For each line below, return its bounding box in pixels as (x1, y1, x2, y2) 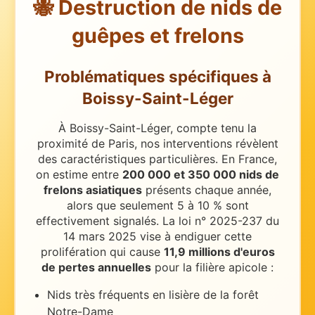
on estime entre (36, 167, 119, 182)
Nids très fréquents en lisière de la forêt (47, 288, 259, 302)
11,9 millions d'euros (163, 245, 275, 259)
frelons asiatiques (44, 183, 142, 198)
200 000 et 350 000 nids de (122, 167, 279, 182)
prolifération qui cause (40, 245, 160, 259)
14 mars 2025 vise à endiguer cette (63, 229, 252, 244)
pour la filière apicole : (155, 260, 274, 275)
